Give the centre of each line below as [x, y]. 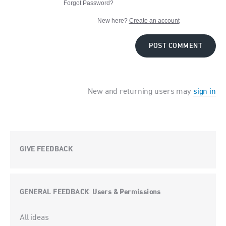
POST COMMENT [176, 46]
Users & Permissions [127, 192]
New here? [113, 20]
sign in [204, 92]
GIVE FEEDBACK [46, 149]
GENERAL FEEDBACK [54, 192]
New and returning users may [140, 92]
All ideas [34, 218]
